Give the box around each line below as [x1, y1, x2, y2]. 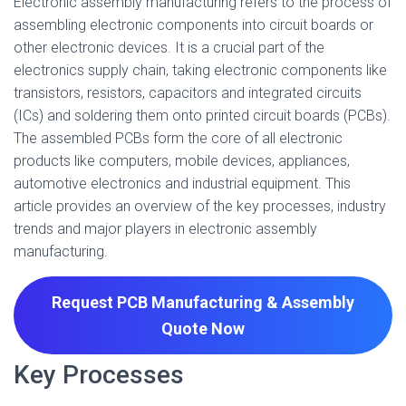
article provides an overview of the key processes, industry [14, 198, 386, 215]
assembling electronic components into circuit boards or [14, 16, 373, 34]
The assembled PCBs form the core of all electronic [14, 130, 343, 147]
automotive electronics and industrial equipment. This [14, 175, 351, 192]
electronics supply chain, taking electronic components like [14, 62, 387, 79]
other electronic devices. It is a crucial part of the [14, 39, 324, 56]
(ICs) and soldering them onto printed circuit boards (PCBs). [14, 107, 391, 124]
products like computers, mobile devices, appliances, [14, 152, 350, 169]
